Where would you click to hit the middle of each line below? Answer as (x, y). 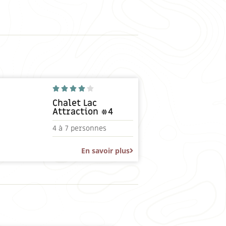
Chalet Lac (75, 103)
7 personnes (86, 129)
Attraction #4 (83, 112)
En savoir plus (106, 151)
